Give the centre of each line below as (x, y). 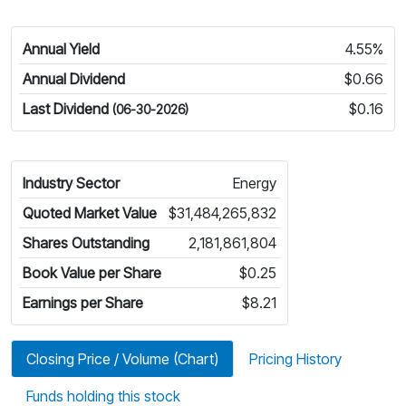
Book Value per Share (92, 272)
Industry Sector (71, 183)
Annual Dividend (74, 78)
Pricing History (295, 358)
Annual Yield (61, 48)
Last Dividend (68, 108)
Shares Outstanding (86, 242)
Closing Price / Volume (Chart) (122, 358)
